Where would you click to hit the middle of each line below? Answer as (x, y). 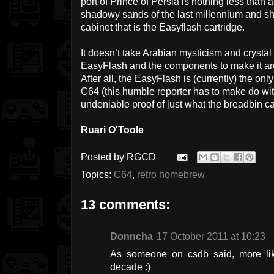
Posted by (104, 157)
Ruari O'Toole (112, 130)
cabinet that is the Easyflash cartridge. (163, 28)
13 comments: (125, 205)
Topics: (97, 175)
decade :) (130, 267)
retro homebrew (171, 175)
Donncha (131, 237)
